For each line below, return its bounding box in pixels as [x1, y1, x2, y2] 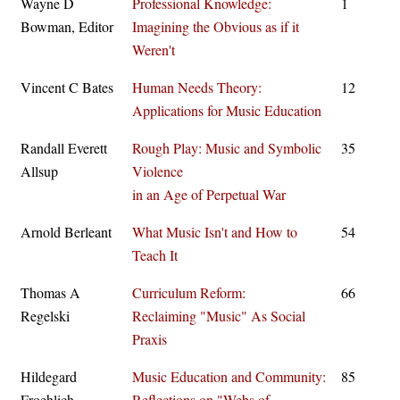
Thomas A [21, 283, 80, 302]
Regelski [21, 306, 70, 325]
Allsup [21, 162, 58, 180]
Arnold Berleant [21, 222, 112, 241]
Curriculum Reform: [132, 283, 246, 302]
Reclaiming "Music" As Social [132, 306, 305, 325]
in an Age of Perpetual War [132, 185, 286, 204]
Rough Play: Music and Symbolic [132, 138, 321, 157]
